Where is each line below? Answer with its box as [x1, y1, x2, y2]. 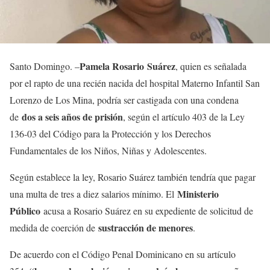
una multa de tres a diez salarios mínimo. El [10, 187, 177, 200]
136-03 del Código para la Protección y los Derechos [10, 127, 211, 140]
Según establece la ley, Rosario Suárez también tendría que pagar [10, 171, 256, 183]
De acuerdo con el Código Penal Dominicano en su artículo [10, 248, 236, 260]
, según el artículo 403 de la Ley [123, 110, 245, 123]
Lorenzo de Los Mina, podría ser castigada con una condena [10, 93, 239, 106]
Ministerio [177, 187, 219, 201]
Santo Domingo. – [10, 60, 80, 72]
